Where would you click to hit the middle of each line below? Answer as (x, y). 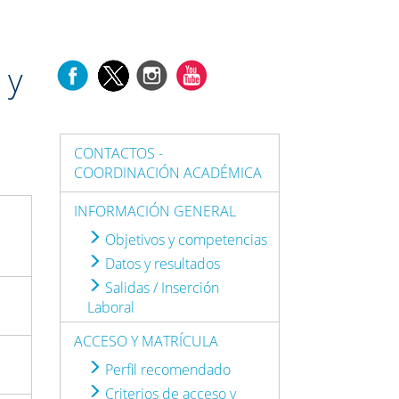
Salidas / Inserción (161, 287)
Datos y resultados (161, 263)
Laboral (111, 307)
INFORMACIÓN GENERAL (155, 211)
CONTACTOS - (119, 153)
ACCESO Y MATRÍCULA (147, 341)
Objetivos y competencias (185, 239)
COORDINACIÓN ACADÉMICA (168, 172)
